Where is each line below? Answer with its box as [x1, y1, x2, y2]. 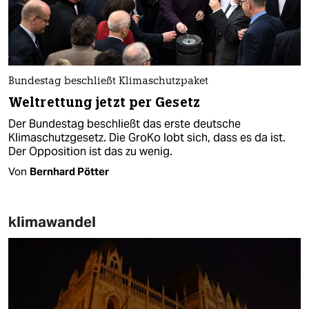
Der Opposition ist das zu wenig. [8, 143, 172, 159]
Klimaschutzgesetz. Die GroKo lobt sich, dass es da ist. [8, 130, 286, 145]
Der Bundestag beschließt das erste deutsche [8, 116, 241, 131]
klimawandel [8, 212, 96, 231]
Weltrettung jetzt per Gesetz [8, 93, 200, 111]
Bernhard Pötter [30, 164, 109, 178]
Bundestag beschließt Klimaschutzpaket [8, 76, 208, 87]
